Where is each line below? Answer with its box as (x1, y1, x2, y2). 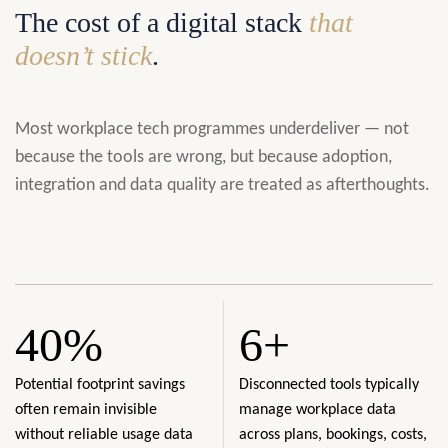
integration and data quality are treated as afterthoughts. (15, 177, 430, 195)
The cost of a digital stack (15, 7, 309, 39)
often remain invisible (15, 401, 157, 418)
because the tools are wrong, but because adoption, (15, 149, 392, 167)
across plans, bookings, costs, (239, 426, 427, 443)
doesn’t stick (15, 40, 152, 72)
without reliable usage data (15, 426, 193, 443)
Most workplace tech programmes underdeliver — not (15, 121, 409, 139)
